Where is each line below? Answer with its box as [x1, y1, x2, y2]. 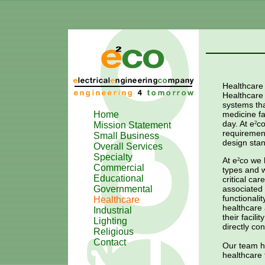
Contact [93, 237, 126, 247]
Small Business [93, 131, 159, 141]
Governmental [93, 184, 153, 194]
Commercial [93, 163, 144, 173]
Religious [93, 227, 134, 237]
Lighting [93, 216, 127, 226]
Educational [93, 173, 144, 183]
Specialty [93, 152, 132, 162]
